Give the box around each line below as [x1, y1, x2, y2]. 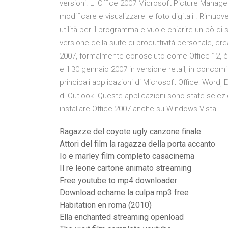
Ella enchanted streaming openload [60, 212, 184, 222]
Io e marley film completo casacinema [60, 151, 194, 161]
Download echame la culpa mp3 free [60, 188, 189, 197]
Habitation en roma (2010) [60, 200, 152, 210]
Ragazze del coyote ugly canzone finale [60, 127, 201, 136]
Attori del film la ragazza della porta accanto [60, 139, 215, 149]
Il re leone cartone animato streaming [60, 163, 191, 173]
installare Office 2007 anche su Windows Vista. [60, 104, 218, 113]
